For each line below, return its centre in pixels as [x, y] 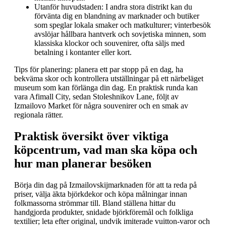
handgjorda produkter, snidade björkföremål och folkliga [104, 212]
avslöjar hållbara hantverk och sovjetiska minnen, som [120, 34]
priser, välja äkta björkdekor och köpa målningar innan [101, 194]
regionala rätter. [39, 115]
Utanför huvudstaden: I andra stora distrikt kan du [113, 7]
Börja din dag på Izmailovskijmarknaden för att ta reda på [105, 185]
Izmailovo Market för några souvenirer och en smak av [101, 105]
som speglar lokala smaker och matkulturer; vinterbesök [123, 25]
